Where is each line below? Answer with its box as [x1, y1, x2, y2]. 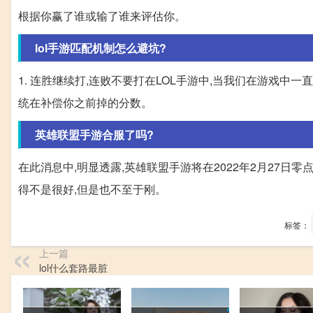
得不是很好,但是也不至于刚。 [18, 181, 166, 198]
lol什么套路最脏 [39, 261, 108, 275]
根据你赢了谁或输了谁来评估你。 [18, 8, 186, 24]
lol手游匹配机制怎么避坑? [35, 40, 166, 57]
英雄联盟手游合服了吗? [35, 126, 154, 143]
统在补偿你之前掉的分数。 [18, 94, 152, 111]
